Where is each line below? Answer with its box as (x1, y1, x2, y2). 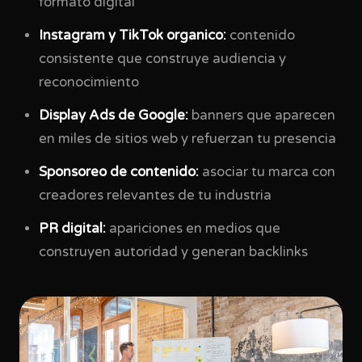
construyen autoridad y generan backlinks (39, 244, 308, 260)
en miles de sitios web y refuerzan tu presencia (39, 131, 336, 147)
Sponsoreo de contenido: (39, 164, 199, 180)
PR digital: (39, 221, 106, 237)
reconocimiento (39, 74, 139, 90)
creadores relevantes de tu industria (39, 187, 271, 204)
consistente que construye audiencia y (39, 51, 286, 67)
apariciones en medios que (106, 221, 280, 237)
